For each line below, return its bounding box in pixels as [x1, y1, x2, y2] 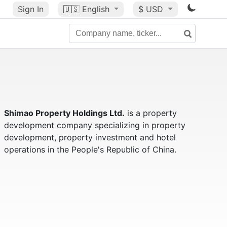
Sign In [17, 4, 44, 14]
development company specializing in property [4, 120, 185, 130]
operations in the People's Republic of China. [4, 144, 176, 155]
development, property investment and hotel [4, 132, 176, 142]
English [82, 4, 109, 14]
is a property [124, 108, 177, 118]
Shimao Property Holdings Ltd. [4, 108, 125, 118]
